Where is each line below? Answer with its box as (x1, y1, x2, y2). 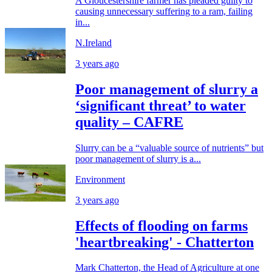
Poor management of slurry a (75, 81, 258, 97)
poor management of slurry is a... (75, 153, 201, 164)
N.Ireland (75, 37, 112, 48)
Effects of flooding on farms (75, 217, 248, 234)
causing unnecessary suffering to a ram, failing (75, 5, 253, 16)
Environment (75, 174, 125, 185)
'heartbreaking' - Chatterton (75, 234, 254, 250)
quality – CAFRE (75, 114, 183, 130)
